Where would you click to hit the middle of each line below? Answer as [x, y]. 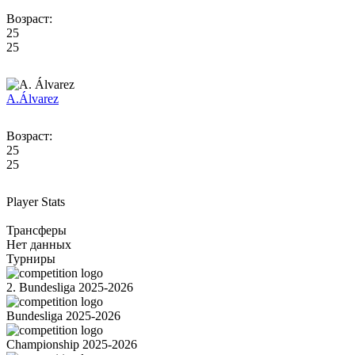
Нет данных [39, 244]
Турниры [31, 258]
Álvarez [39, 98]
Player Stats [36, 201]
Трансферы [36, 230]
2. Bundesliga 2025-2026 [70, 287]
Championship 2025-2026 [72, 344]
